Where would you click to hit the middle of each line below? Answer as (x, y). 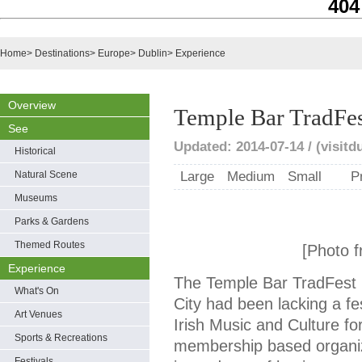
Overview (32, 105)
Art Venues (38, 314)
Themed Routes (50, 245)
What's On (37, 291)
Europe (114, 53)
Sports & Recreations (61, 338)
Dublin (153, 53)
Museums (36, 198)
